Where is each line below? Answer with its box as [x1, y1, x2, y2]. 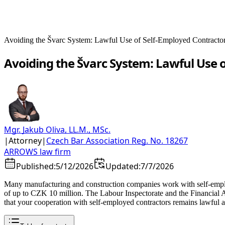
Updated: [105, 160, 141, 172]
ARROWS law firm [4, 146, 71, 157]
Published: [16, 160, 56, 172]
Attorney [9, 135, 42, 146]
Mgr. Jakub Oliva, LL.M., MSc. [4, 124, 110, 135]
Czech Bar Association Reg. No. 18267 [46, 135, 188, 146]
